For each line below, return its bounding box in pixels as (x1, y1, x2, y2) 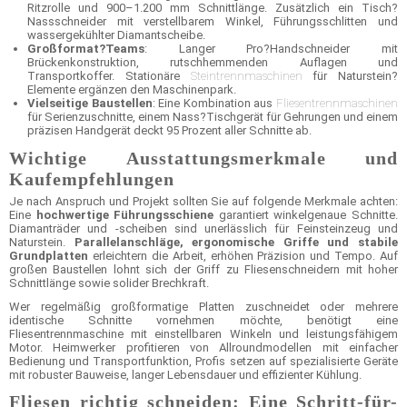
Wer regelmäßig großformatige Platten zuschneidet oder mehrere (9, 299, 398, 313)
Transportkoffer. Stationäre (27, 69, 191, 84)
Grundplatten (9, 248, 88, 263)
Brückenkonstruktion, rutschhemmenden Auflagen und (27, 55, 398, 70)
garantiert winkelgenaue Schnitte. (213, 207, 399, 222)
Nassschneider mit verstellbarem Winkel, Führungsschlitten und (27, 15, 398, 29)
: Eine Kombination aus (152, 96, 277, 111)
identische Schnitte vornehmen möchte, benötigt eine (9, 313, 398, 327)
